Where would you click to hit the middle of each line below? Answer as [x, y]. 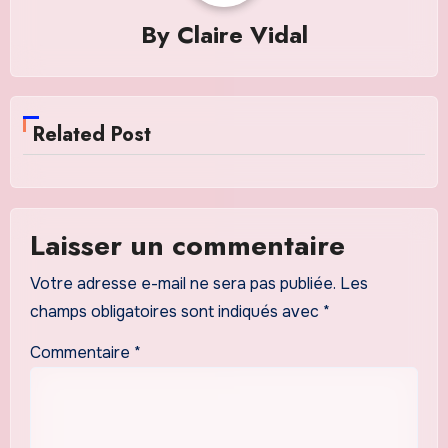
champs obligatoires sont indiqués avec [176, 312]
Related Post [92, 135]
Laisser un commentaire [187, 245]
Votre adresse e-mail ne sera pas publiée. [182, 284]
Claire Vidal [242, 35]
